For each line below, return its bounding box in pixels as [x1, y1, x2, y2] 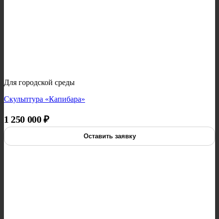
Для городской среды [4, 78, 75, 87]
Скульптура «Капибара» [4, 95, 85, 104]
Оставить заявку [83, 132, 136, 140]
